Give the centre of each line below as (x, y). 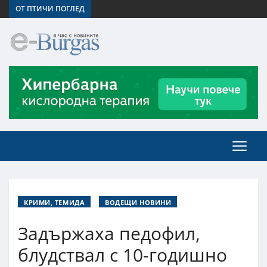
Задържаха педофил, (109, 233)
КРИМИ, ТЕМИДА (55, 202)
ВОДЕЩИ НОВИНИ (138, 202)
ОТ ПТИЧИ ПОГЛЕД (50, 9)
